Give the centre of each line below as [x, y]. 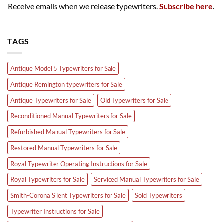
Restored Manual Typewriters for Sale [64, 148]
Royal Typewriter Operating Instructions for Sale [79, 164]
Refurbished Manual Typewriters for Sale [68, 132]
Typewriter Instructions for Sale [55, 211]
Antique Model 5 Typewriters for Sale [63, 69]
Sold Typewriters [159, 195]
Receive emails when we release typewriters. [83, 6]
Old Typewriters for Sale [134, 100]
